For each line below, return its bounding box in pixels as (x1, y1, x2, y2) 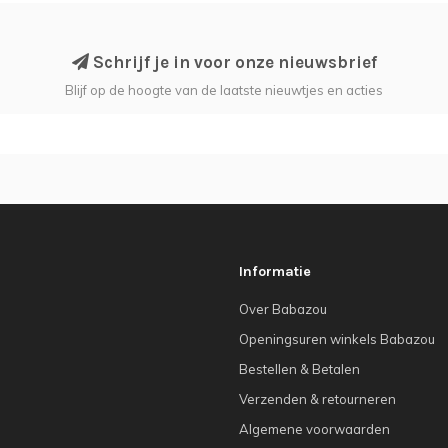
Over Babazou (239, 300, 327, 317)
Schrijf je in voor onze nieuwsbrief (88, 51, 377, 72)
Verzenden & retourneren (239, 390, 396, 407)
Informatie (239, 262, 311, 280)
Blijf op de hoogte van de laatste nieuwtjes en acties (65, 81, 383, 98)
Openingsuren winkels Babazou (239, 330, 435, 347)
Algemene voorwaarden (239, 420, 390, 437)
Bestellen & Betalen (239, 360, 360, 377)
